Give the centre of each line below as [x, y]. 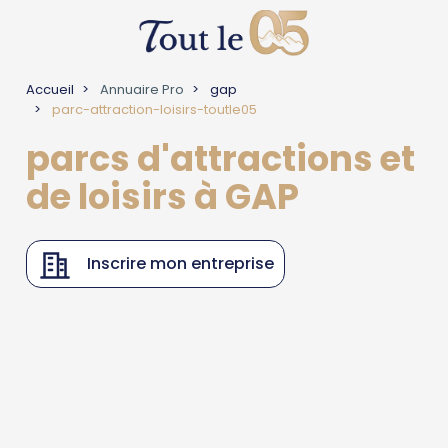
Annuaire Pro [141, 89]
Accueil [50, 89]
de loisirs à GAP [163, 196]
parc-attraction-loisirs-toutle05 [153, 109]
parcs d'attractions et [221, 158]
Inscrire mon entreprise [181, 263]
